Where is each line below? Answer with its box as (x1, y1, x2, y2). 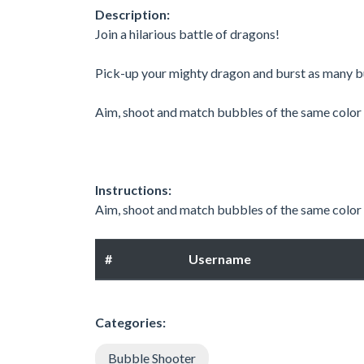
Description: (95, 6, 170, 22)
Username (188, 250, 251, 266)
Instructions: (95, 181, 171, 197)
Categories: (95, 314, 166, 330)
